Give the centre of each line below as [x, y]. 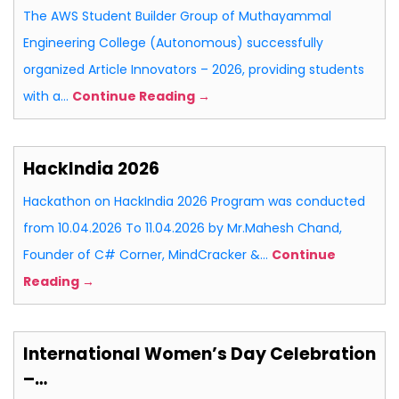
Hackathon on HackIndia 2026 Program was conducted [194, 202]
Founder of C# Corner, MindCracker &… [147, 255]
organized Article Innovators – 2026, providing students [194, 70]
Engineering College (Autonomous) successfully [173, 43]
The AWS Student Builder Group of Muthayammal [177, 16]
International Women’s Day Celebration [199, 354]
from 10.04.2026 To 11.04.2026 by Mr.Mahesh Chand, [183, 228]
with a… [48, 97]
